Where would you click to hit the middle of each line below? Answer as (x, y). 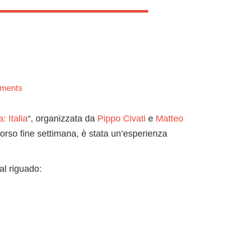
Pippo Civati (122, 119)
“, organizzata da (63, 119)
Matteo (170, 119)
